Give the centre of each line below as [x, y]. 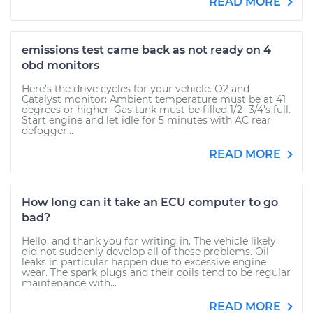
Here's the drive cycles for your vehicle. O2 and [136, 89]
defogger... [48, 131]
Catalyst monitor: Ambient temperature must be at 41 [154, 99]
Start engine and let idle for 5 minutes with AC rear [146, 120]
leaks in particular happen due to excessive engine [144, 262]
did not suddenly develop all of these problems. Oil [145, 252]
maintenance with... [69, 283]
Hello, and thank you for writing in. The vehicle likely [149, 241]
